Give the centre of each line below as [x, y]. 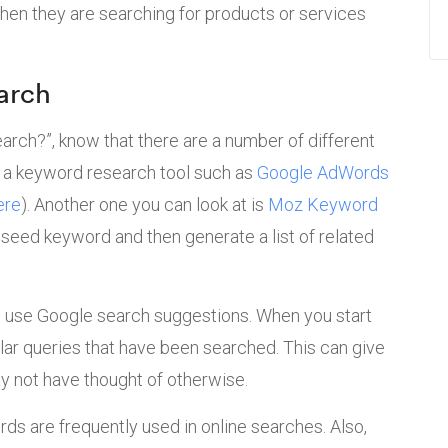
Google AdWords [323, 173]
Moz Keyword [323, 205]
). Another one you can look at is [144, 205]
